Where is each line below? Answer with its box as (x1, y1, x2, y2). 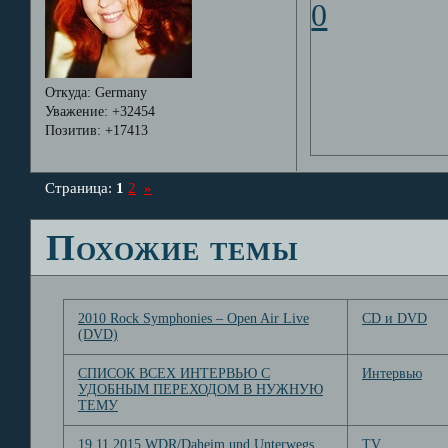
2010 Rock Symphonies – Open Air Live (77, 311, 309, 327)
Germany (90, 85, 147, 101)
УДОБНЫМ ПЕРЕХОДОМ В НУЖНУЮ (77, 382, 323, 398)
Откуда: (44, 85, 91, 101)
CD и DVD (361, 311, 427, 327)
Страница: (45, 179, 117, 197)
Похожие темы (46, 226, 300, 268)
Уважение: (44, 104, 108, 120)
